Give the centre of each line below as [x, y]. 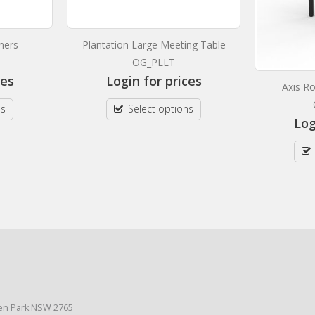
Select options [161, 109]
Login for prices [154, 81]
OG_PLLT [154, 63]
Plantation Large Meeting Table [154, 45]
